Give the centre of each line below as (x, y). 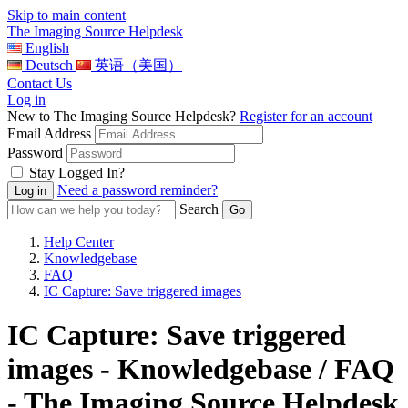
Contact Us (40, 83)
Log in (26, 100)
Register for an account (306, 116)
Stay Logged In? (77, 173)
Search (199, 209)
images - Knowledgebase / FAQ (201, 369)
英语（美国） (138, 65)
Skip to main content (66, 15)
